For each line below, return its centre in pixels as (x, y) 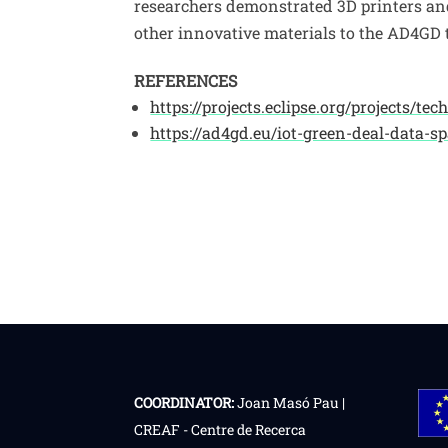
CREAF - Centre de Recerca (220, 429)
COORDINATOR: (184, 402)
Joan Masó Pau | (290, 402)
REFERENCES (186, 81)
